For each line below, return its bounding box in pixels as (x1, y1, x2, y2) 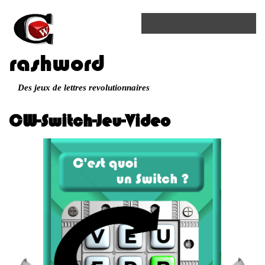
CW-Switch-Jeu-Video (9, 111, 170, 131)
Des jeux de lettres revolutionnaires (18, 83, 150, 92)
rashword (9, 50, 105, 76)
